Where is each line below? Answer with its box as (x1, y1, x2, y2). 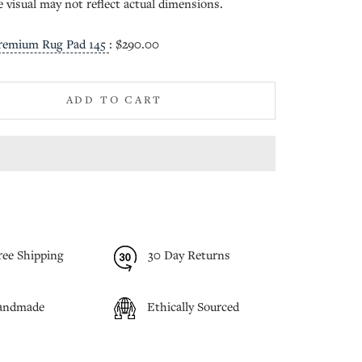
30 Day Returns (148, 247, 230, 263)
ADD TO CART (65, 93, 162, 107)
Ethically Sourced (147, 299, 239, 315)
